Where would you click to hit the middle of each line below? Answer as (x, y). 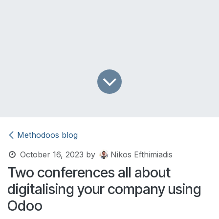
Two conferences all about (89, 172)
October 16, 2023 (52, 154)
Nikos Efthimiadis (141, 154)
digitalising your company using (104, 189)
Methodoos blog (47, 135)
